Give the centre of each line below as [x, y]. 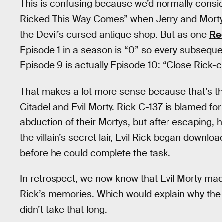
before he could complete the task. [95, 153]
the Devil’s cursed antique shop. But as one [114, 34]
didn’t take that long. [63, 210]
